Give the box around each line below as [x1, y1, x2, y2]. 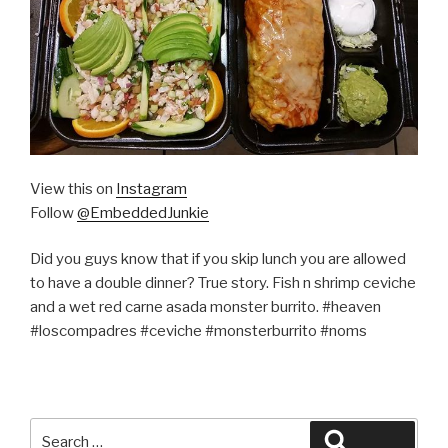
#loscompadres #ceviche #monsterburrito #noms [30, 322, 367, 341]
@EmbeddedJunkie [77, 203, 209, 222]
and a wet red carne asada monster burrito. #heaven [30, 298, 381, 317]
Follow [30, 203, 77, 222]
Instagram [116, 179, 187, 198]
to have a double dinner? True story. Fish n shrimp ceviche [30, 274, 416, 293]
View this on [30, 179, 116, 198]
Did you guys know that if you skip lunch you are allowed [30, 250, 406, 269]
